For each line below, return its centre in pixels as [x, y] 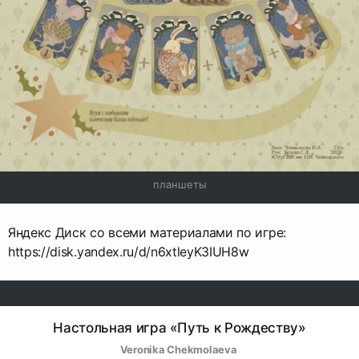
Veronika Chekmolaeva [179, 350]
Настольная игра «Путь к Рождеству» [179, 328]
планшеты [179, 185]
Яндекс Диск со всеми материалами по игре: [147, 233]
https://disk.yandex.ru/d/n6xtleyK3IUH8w [129, 252]
